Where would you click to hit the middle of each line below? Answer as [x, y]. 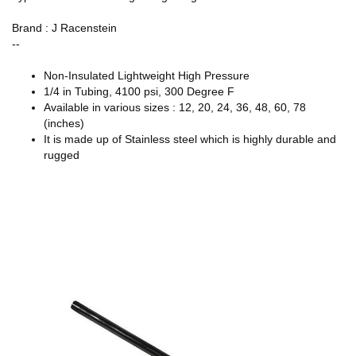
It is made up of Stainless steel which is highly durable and [190, 139]
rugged [62, 155]
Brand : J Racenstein [64, 27]
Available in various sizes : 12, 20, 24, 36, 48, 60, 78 [175, 107]
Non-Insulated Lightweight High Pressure [147, 75]
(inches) [64, 123]
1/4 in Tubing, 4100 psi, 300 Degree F [139, 91]
